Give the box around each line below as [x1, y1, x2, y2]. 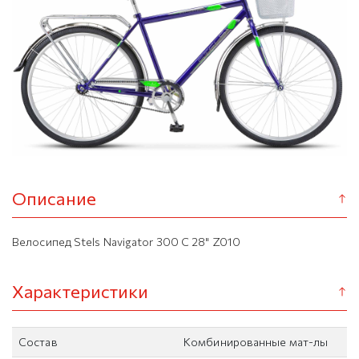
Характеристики [12, 280, 149, 302]
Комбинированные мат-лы [184, 334, 329, 349]
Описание [12, 187, 96, 209]
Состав [18, 334, 58, 349]
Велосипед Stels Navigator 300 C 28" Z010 [12, 234, 240, 248]
